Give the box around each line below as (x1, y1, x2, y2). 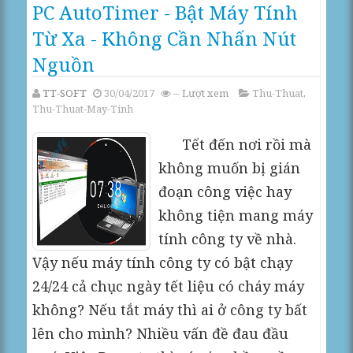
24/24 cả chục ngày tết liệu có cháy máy (32, 277, 305, 295)
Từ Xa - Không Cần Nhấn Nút (32, 25, 297, 51)
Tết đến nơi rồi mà (158, 135, 312, 154)
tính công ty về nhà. (158, 229, 297, 248)
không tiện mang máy (158, 206, 314, 225)
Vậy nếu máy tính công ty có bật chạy (32, 253, 293, 272)
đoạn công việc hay (158, 182, 292, 201)
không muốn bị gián (158, 158, 301, 177)
